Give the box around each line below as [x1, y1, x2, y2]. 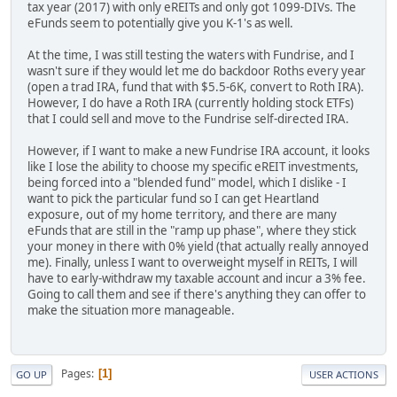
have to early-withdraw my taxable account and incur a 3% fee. [27, 269, 366, 286]
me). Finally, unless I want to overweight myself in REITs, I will [27, 253, 357, 270]
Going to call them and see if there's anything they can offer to [27, 285, 366, 302]
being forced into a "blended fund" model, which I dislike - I [27, 174, 346, 191]
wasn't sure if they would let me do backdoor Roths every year [27, 62, 366, 79]
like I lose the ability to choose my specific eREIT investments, [27, 158, 359, 175]
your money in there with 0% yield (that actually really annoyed [27, 237, 369, 254]
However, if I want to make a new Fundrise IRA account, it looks [27, 142, 370, 159]
